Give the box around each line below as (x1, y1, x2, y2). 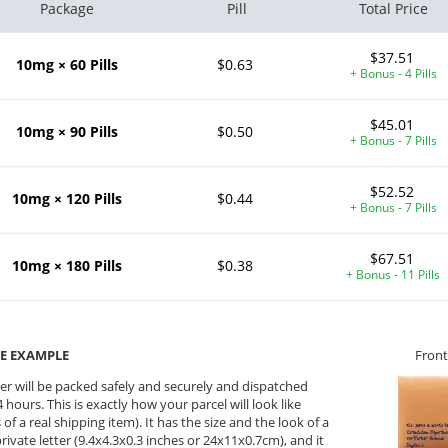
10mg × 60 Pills (15, 54, 118, 74)
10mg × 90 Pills (15, 121, 118, 141)
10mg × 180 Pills (11, 255, 122, 275)
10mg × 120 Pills (11, 188, 122, 208)
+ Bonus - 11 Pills (346, 265, 440, 283)
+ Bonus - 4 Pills (349, 64, 437, 82)
